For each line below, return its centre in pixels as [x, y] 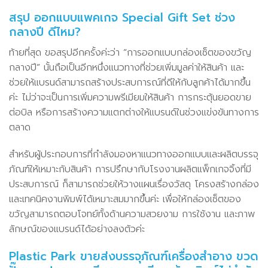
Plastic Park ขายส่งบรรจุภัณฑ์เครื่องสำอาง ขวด [134, 257]
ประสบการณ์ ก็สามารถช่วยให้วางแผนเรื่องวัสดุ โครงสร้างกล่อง [134, 185]
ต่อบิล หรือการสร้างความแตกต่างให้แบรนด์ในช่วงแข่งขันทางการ [134, 112]
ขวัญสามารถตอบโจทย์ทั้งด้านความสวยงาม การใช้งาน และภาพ [132, 214]
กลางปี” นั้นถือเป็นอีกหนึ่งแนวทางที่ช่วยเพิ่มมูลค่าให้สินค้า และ [127, 67]
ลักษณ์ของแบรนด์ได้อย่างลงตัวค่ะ [77, 229]
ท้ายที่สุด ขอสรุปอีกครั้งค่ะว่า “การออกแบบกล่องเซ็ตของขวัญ [130, 52]
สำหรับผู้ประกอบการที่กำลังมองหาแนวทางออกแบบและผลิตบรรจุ [134, 155]
